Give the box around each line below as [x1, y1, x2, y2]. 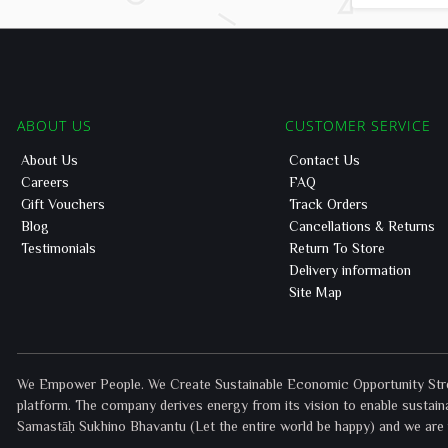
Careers [21, 175, 69, 189]
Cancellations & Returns [289, 219, 435, 233]
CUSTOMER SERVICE [285, 116, 431, 135]
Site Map [289, 285, 342, 299]
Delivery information [289, 263, 411, 277]
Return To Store [289, 241, 385, 255]
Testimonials [21, 241, 96, 255]
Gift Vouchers [21, 197, 105, 211]
